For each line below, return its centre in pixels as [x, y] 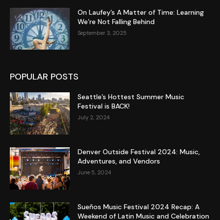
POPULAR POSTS [44, 77]
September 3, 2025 [102, 33]
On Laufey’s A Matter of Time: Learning [141, 12]
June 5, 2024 [95, 172]
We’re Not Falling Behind [116, 21]
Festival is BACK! [104, 106]
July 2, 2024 [94, 118]
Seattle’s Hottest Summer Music [131, 97]
